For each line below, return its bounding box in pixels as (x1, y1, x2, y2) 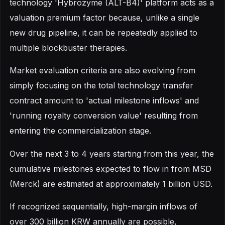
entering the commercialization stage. (10, 126, 151, 136)
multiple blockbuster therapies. (10, 43, 127, 53)
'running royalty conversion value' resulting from (10, 110, 198, 121)
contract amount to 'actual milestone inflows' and (10, 95, 199, 106)
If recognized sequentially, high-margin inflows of (10, 201, 197, 211)
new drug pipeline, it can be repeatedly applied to (10, 28, 197, 38)
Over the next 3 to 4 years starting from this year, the (10, 148, 214, 159)
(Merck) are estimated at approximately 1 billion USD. (10, 178, 212, 189)
